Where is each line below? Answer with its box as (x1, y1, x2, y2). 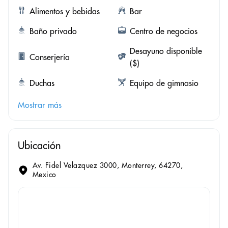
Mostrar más (18, 100, 62, 110)
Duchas (30, 78, 54, 89)
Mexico (32, 170, 56, 180)
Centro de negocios (129, 26, 197, 37)
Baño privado (30, 26, 77, 37)
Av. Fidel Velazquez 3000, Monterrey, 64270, (32, 161, 183, 170)
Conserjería (30, 52, 70, 63)
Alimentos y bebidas (30, 6, 100, 17)
